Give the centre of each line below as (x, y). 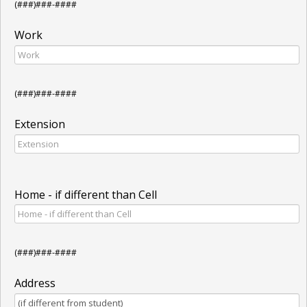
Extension (40, 124)
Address (35, 283)
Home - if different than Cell (86, 194)
